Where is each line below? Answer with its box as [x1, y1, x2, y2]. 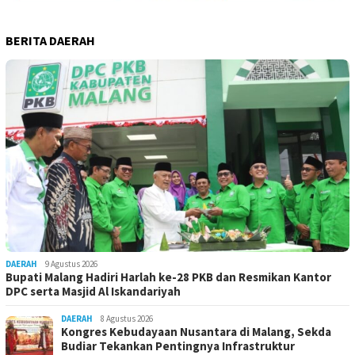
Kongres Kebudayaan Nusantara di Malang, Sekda [61, 324, 331, 340]
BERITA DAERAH [6, 32, 95, 48]
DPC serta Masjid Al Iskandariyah [6, 284, 181, 300]
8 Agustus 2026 [101, 313, 153, 325]
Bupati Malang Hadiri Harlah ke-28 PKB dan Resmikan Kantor [6, 269, 331, 285]
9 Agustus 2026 [45, 258, 97, 270]
